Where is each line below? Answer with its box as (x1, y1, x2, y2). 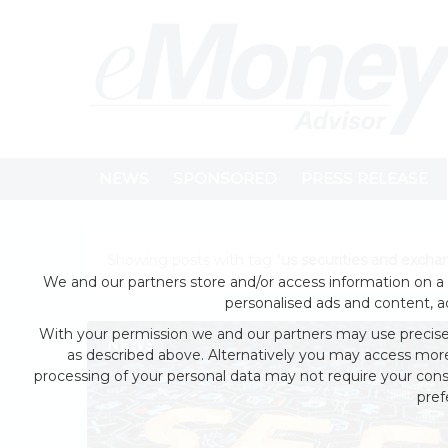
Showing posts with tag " (107, 251, 281, 270)
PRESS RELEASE (301, 169, 428, 189)
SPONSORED (173, 169, 277, 189)
